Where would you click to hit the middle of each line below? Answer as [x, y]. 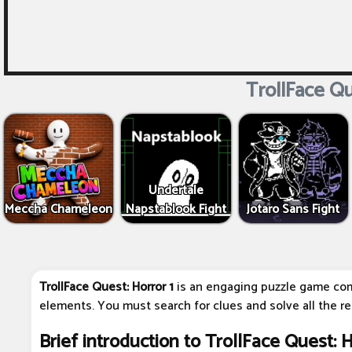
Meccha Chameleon [59, 210]
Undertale [176, 191]
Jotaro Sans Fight [293, 210]
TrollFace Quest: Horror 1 [106, 288]
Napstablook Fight [176, 210]
